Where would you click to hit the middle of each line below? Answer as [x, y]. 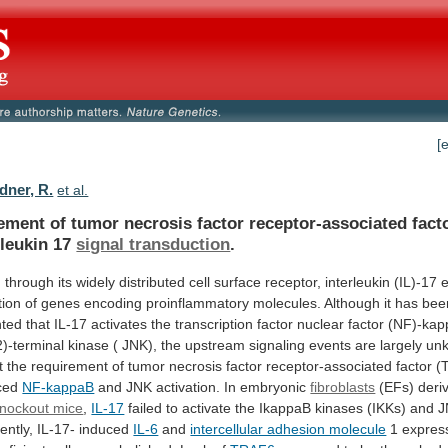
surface [238, 281]
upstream [215, 344]
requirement [70, 365]
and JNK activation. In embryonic [202, 386]
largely [401, 344]
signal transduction [153, 243]
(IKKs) [387, 407]
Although [352, 302]
